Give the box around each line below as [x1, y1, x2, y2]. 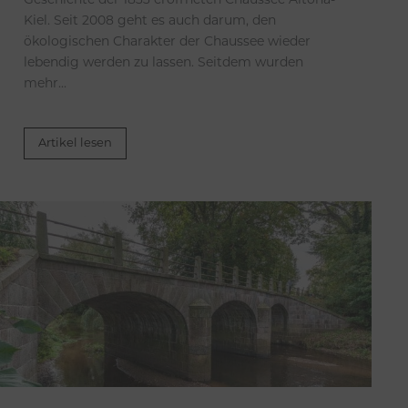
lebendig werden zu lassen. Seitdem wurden [24, 56, 303, 71]
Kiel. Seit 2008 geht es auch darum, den [24, 15, 276, 29]
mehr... [24, 77, 66, 92]
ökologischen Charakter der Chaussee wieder [24, 36, 311, 50]
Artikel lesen [38, 138, 112, 150]
